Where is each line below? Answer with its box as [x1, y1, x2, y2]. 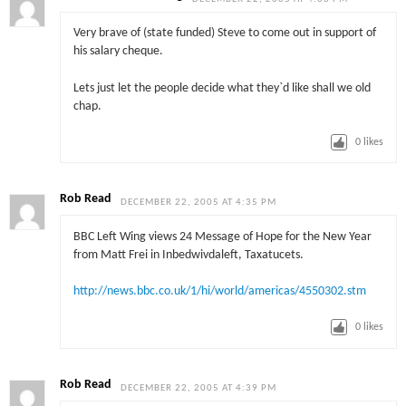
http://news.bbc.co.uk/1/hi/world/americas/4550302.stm [72, 285, 366, 298]
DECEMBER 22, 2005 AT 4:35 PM [121, 198, 277, 208]
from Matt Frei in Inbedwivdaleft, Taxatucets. [72, 248, 304, 261]
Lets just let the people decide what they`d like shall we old [72, 82, 371, 94]
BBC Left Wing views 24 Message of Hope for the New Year [72, 230, 372, 243]
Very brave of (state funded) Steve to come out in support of [72, 27, 376, 40]
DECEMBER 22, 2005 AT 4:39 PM [121, 382, 277, 393]
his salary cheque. [72, 45, 163, 58]
